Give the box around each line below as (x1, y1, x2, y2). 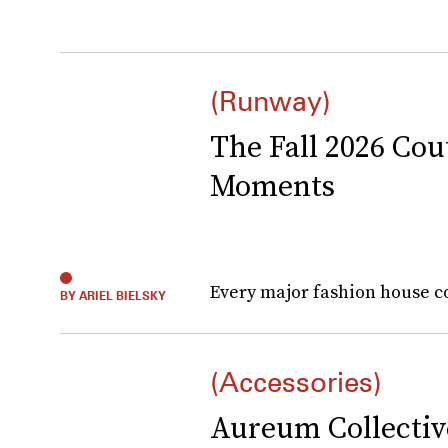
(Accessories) (210, 365, 382, 399)
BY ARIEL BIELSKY (60, 288, 166, 303)
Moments (210, 165, 335, 206)
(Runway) (210, 84, 331, 118)
